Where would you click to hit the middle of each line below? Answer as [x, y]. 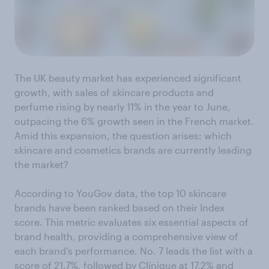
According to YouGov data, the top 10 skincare [120, 193]
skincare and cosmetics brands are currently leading [133, 150]
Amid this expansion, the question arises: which [123, 135]
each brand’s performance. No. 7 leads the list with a [134, 250]
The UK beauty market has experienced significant [128, 77]
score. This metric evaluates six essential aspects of [131, 222]
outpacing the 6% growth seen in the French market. [134, 121]
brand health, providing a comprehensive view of [126, 236]
